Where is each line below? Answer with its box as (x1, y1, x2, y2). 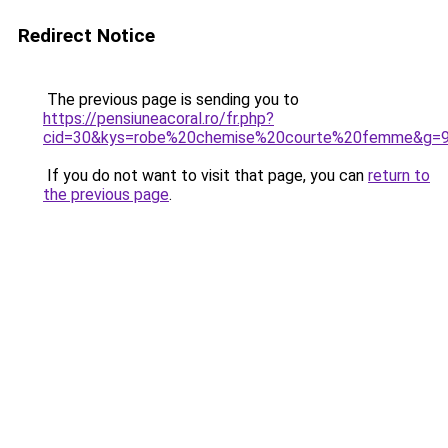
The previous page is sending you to (43, 90, 299, 109)
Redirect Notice (18, 24, 155, 47)
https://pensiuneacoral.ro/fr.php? (43, 109, 274, 128)
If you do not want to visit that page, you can (43, 166, 368, 185)
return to (368, 166, 430, 185)
